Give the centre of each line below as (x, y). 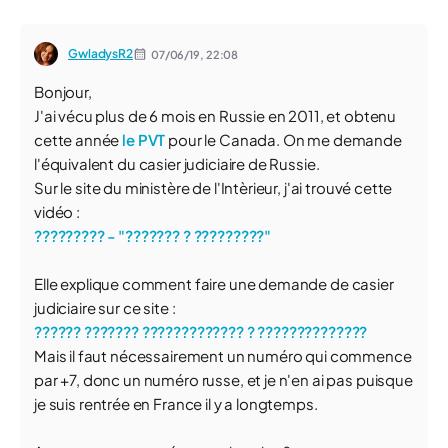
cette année (78, 139)
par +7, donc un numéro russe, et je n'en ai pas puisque (223, 379)
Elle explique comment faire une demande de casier (214, 283)
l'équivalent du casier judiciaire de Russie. (177, 163)
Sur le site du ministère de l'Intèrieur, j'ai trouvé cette (213, 187)
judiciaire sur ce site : (105, 307)
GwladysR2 (100, 53)
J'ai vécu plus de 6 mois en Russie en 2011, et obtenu (215, 115)
